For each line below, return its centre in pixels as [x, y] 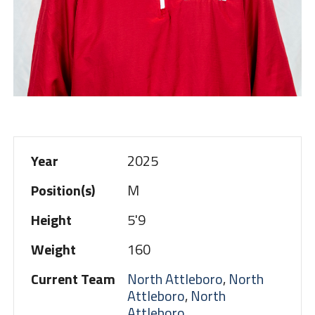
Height [51, 219]
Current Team [73, 278]
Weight [53, 249]
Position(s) [63, 190]
